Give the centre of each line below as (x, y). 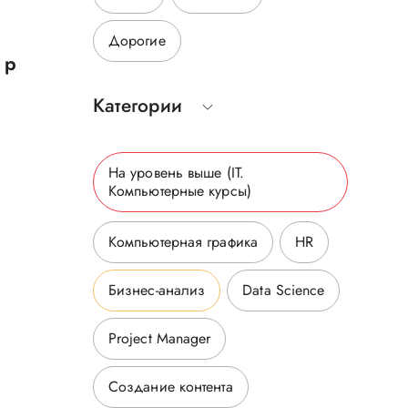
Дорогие (137, 41)
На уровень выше (167, 173)
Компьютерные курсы (177, 191)
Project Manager (159, 338)
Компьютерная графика (183, 242)
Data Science (284, 290)
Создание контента (170, 387)
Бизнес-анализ (157, 290)
